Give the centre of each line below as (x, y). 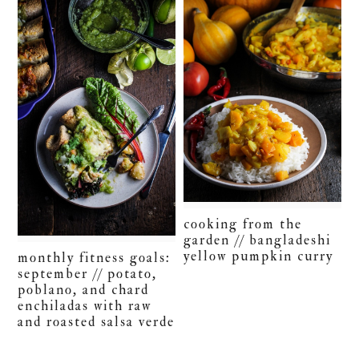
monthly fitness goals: (95, 258)
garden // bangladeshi (258, 240)
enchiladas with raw (85, 306)
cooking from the (243, 224)
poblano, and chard (84, 290)
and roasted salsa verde (97, 322)
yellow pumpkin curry (259, 256)
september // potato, (88, 274)
